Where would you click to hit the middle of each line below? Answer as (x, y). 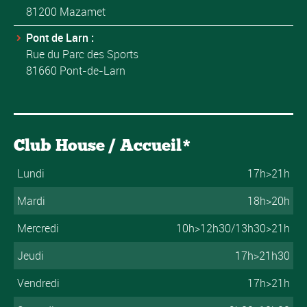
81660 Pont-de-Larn (76, 71)
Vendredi (38, 283)
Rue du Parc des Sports (82, 54)
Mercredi (38, 229)
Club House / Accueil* (102, 145)
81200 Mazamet (66, 12)
